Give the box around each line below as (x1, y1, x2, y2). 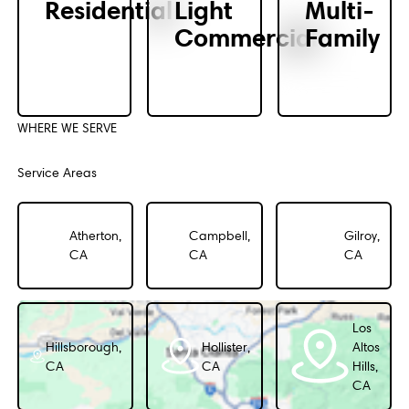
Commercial (174, 22, 319, 55)
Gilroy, (343, 227, 380, 244)
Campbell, (189, 227, 251, 244)
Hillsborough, (45, 339, 121, 355)
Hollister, (202, 339, 251, 355)
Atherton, (68, 227, 121, 244)
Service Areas (16, 165, 97, 182)
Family (304, 22, 380, 55)
